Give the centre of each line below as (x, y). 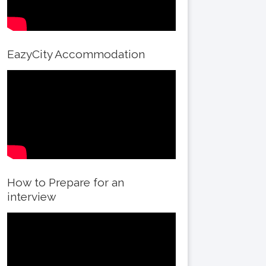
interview (32, 197)
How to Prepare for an (66, 182)
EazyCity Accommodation (76, 54)
